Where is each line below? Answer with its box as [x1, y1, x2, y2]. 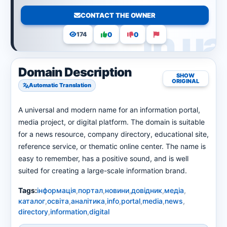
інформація [37, 186, 76, 195]
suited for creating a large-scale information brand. [18, 166, 187, 175]
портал [78, 186, 103, 195]
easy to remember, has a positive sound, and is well [18, 154, 188, 163]
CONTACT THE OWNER [81, 11, 156, 19]
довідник [131, 186, 162, 195]
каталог [18, 197, 45, 205]
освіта [47, 197, 69, 205]
